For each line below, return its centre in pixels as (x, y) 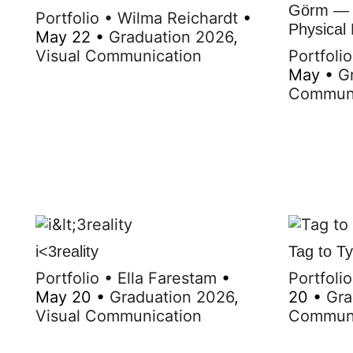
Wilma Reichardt (178, 18)
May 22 (63, 37)
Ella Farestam (167, 278)
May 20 (63, 297)
